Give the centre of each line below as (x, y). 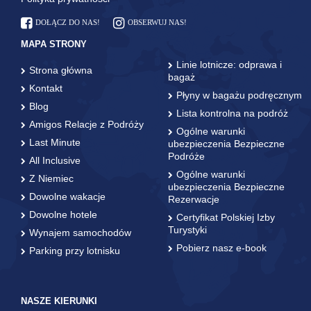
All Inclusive (55, 160)
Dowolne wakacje (67, 196)
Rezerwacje (194, 199)
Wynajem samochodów (80, 232)
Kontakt (46, 88)
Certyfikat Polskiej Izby (226, 217)
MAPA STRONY (54, 44)
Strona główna (61, 70)
